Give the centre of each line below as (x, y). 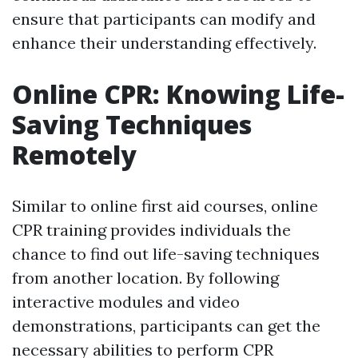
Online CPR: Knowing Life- (178, 94)
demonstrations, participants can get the (166, 326)
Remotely (74, 155)
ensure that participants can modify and (164, 19)
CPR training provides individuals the (151, 230)
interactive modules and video (126, 302)
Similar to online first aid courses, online (165, 206)
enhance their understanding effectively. (164, 43)
